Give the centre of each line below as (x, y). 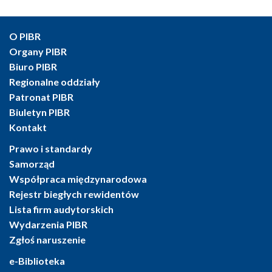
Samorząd (32, 164)
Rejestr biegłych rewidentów (74, 194)
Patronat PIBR (41, 97)
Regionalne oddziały (55, 82)
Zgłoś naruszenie (47, 240)
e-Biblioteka (37, 261)
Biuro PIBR (33, 66)
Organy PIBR (38, 51)
